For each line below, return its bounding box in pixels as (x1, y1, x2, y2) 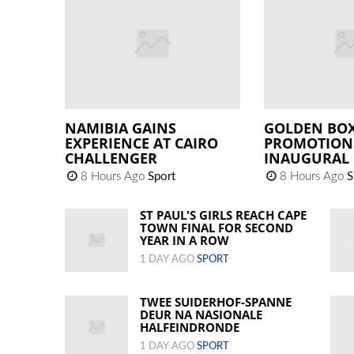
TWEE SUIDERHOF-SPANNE (140, 294, 292, 311)
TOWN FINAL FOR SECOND (140, 220, 294, 236)
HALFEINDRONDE (140, 319, 240, 336)
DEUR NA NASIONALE (140, 307, 263, 323)
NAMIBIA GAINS (65, 119, 177, 138)
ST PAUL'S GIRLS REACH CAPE (140, 207, 307, 224)
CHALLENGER (65, 149, 158, 168)
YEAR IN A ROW (140, 232, 230, 249)
